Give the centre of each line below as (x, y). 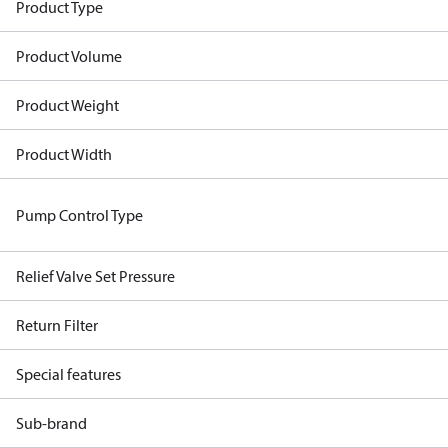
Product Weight (67, 105)
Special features (68, 374)
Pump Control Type (79, 215)
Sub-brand (51, 423)
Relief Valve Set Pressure (95, 276)
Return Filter (57, 325)
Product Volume (69, 56)
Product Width (64, 154)
